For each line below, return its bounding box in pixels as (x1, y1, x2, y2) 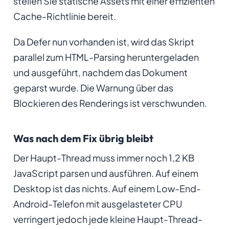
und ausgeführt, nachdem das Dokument (13, 66, 188, 78)
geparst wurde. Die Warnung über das (13, 81, 173, 94)
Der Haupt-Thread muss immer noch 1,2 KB (13, 151, 194, 164)
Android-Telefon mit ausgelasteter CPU (13, 197, 182, 210)
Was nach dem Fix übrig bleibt (13, 132, 153, 145)
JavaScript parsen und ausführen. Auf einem (13, 167, 198, 179)
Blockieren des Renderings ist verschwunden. (13, 97, 207, 109)
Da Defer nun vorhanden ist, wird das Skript (13, 35, 194, 48)
